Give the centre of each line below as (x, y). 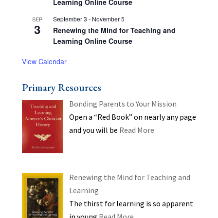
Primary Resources (61, 87)
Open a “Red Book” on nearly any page (132, 117)
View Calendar (44, 61)
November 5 (108, 19)
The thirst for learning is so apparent (131, 203)
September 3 (70, 19)
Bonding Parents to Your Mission (123, 104)
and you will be (94, 130)
